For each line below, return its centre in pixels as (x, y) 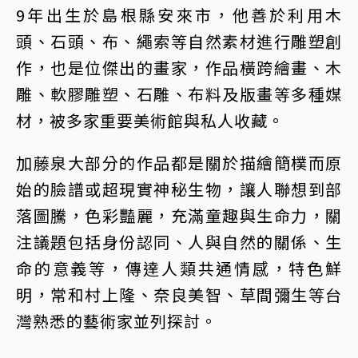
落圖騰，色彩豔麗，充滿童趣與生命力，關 (179, 216)
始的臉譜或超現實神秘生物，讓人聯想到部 (179, 189)
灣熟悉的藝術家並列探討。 (117, 321)
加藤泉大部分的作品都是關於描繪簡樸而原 (179, 163)
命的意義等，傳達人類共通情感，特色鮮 (179, 268)
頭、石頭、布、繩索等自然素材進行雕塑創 (179, 42)
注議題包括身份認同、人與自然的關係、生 (179, 242)
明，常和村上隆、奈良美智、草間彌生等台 (179, 295)
